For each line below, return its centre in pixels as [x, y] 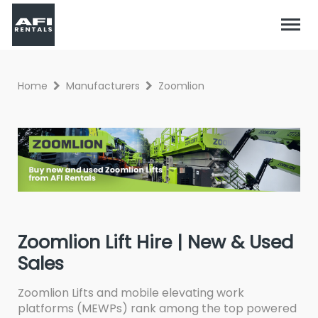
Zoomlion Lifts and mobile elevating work [131, 292]
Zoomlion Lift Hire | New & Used [155, 242]
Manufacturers [103, 86]
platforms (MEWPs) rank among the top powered [157, 308]
